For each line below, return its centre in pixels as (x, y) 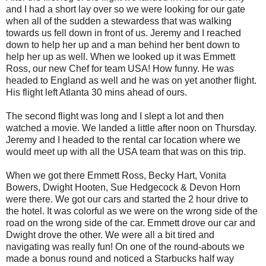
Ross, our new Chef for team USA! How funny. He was (120, 68)
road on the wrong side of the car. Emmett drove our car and (131, 223)
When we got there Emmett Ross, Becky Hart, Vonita (116, 175)
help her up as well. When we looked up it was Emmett (121, 56)
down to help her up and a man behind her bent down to (123, 45)
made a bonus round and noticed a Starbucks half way (120, 258)
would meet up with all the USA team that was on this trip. (126, 151)
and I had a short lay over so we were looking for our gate (126, 9)
